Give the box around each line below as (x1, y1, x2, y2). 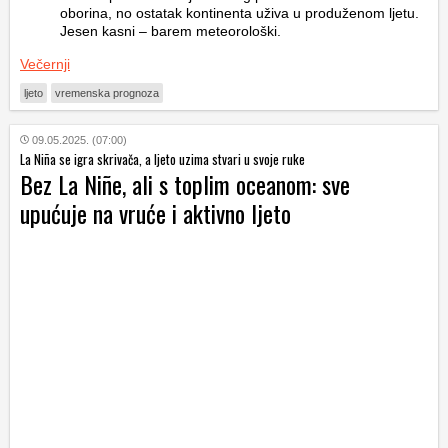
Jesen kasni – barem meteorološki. (60, 22, 281, 39)
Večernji (20, 55, 70, 72)
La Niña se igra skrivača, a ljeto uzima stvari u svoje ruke (20, 148, 305, 169)
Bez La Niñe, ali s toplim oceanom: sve (20, 165, 350, 202)
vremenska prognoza (55, 86, 159, 99)
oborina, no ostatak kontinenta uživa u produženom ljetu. (60, 4, 419, 21)
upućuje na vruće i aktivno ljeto (20, 194, 291, 231)
